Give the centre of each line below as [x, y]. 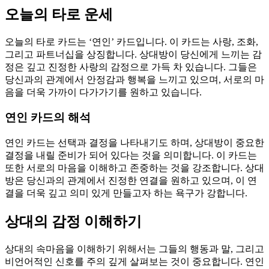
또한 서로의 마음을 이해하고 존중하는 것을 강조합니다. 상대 [134, 168]
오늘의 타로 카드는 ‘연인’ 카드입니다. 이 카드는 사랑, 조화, [131, 41]
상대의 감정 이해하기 [73, 221]
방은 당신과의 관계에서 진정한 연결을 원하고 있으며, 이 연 [131, 181]
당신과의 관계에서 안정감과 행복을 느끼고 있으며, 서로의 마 [134, 79]
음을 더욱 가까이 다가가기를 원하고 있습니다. [103, 92]
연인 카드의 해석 [48, 118]
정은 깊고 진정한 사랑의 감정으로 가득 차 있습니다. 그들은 [131, 67]
